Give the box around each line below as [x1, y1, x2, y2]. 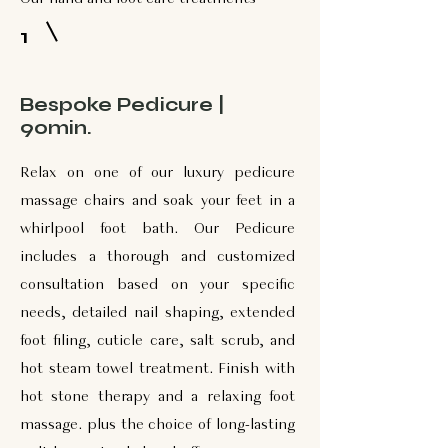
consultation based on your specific [20, 277, 295, 293]
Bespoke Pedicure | [20, 93, 224, 116]
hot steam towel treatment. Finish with [20, 361, 295, 377]
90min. [20, 116, 92, 139]
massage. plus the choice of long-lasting [20, 417, 295, 433]
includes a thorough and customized [20, 249, 295, 265]
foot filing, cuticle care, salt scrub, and [20, 333, 295, 349]
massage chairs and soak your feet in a [20, 193, 295, 209]
